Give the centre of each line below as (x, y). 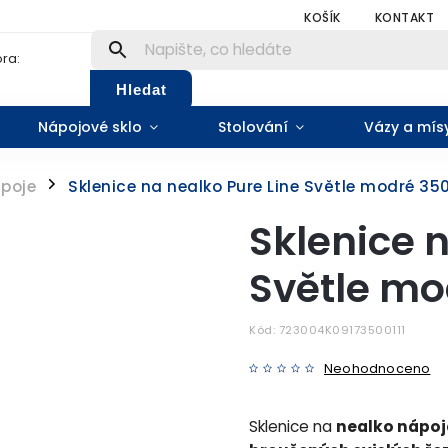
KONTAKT (404, 17)
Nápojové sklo (90, 127)
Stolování (253, 127)
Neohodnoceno (377, 368)
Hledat (141, 89)
